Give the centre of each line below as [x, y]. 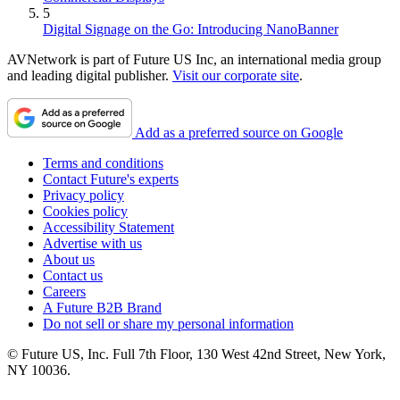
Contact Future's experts [111, 179]
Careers [64, 291]
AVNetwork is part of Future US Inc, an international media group [194, 59]
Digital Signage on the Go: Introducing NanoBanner [191, 29]
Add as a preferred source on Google [239, 132]
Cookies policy [85, 211]
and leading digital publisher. [90, 75]
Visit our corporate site [236, 75]
